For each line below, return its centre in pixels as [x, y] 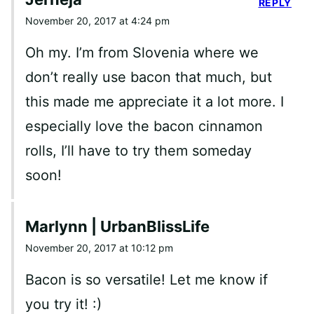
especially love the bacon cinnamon [144, 126]
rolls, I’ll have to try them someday [138, 150]
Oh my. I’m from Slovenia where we [142, 52]
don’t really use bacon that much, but [149, 77]
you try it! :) [63, 304]
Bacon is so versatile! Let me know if [146, 279]
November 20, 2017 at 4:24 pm [97, 20]
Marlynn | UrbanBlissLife [117, 226]
